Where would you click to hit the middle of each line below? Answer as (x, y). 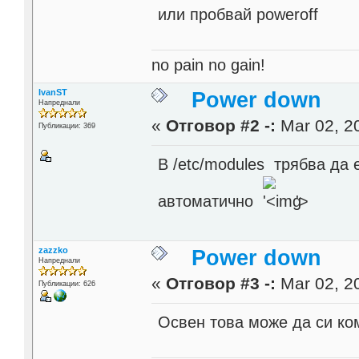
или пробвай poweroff (238, 14)
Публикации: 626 (67, 284)
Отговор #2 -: (221, 126)
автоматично (211, 201)
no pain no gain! (209, 65)
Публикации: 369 (67, 126)
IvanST (52, 93)
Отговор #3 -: (221, 284)
